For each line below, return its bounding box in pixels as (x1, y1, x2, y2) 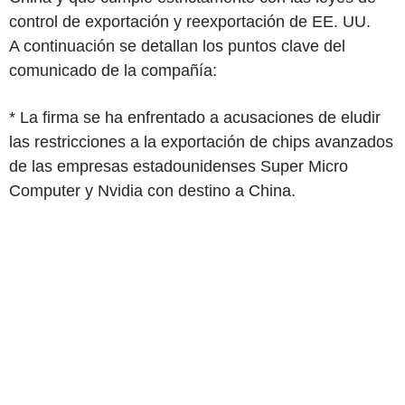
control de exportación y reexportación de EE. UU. (9, 13, 371, 31)
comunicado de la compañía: (9, 61, 217, 80)
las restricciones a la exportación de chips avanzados (9, 133, 393, 151)
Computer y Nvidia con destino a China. (9, 182, 296, 200)
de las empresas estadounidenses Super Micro (9, 157, 348, 175)
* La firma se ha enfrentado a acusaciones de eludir (9, 108, 381, 127)
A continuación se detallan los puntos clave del (9, 37, 345, 55)
